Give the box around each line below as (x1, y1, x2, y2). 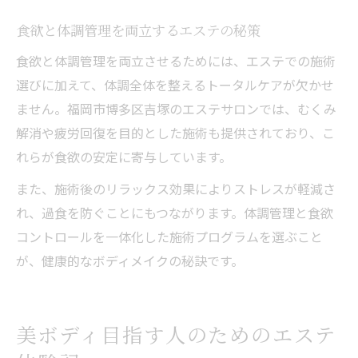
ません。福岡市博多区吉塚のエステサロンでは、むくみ (16, 98, 336, 118)
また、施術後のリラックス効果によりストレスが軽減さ (16, 178, 336, 198)
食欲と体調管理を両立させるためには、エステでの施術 (16, 50, 336, 70)
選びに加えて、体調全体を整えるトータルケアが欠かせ (16, 74, 334, 94)
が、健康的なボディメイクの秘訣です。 (16, 250, 244, 270)
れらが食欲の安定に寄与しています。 (16, 146, 232, 166)
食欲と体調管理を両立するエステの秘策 (16, 19, 261, 40)
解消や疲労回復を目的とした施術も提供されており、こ (16, 122, 335, 142)
